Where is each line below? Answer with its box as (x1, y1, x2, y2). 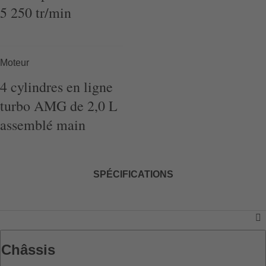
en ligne (66, 77, 113, 96)
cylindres (11, 77, 63, 96)
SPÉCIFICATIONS (93, 169, 173, 179)
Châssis (1, 241, 55, 258)
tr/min (36, 2, 71, 22)
